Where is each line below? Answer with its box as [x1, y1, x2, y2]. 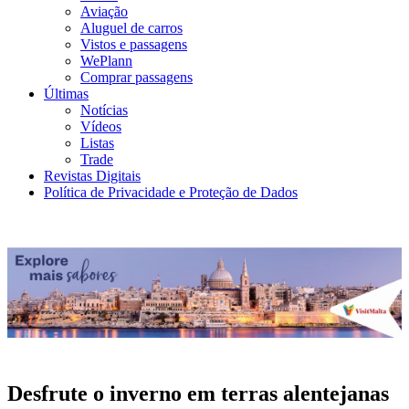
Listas [80, 135, 114, 151]
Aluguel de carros [80, 20, 183, 36]
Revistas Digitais [44, 168, 141, 184]
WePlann [80, 53, 132, 68]
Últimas [44, 86, 89, 101]
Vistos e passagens [80, 37, 187, 52]
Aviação [80, 4, 128, 19]
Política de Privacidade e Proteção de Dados [44, 184, 298, 200]
